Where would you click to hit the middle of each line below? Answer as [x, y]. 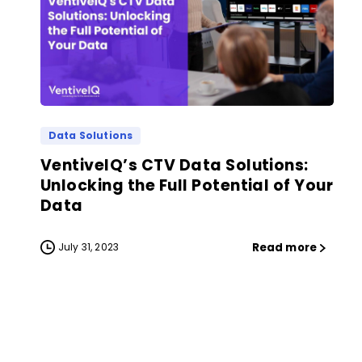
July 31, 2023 [89, 247]
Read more [284, 248]
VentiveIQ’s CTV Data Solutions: [175, 166]
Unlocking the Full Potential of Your [187, 186]
